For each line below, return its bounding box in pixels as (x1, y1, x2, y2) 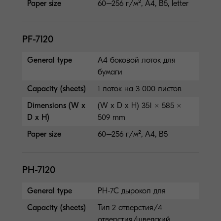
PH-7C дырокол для (98, 186, 166, 195)
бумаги (98, 67, 123, 76)
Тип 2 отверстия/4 (98, 203, 163, 212)
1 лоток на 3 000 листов (98, 84, 182, 93)
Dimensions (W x (27, 101, 85, 110)
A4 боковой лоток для (98, 55, 176, 65)
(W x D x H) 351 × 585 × (98, 101, 182, 110)
